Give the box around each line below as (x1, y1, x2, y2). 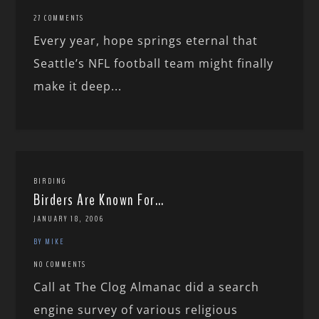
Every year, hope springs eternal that (33, 33, 258, 49)
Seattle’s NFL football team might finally (33, 56, 274, 72)
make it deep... (33, 78, 122, 95)
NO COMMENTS (33, 258, 87, 271)
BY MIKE (33, 236, 66, 248)
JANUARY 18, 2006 (33, 213, 105, 225)
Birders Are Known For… (33, 189, 164, 211)
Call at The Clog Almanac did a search (33, 279, 260, 296)
